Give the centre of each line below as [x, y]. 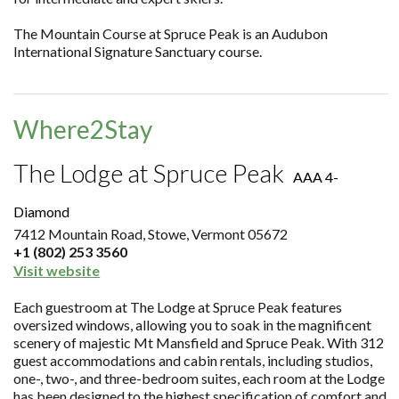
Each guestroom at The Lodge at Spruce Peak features [178, 306]
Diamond [42, 211]
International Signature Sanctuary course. [138, 51]
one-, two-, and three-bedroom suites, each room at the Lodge [199, 378]
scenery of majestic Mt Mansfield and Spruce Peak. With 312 [199, 342]
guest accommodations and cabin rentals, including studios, [193, 360]
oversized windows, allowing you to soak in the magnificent [193, 324]
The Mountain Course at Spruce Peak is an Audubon [171, 33]
